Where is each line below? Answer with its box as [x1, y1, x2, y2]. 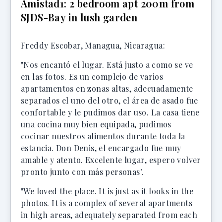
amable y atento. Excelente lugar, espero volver [21, 155, 201, 165]
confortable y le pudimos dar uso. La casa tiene [21, 107, 200, 117]
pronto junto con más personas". [21, 166, 144, 177]
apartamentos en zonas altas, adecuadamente [21, 83, 193, 94]
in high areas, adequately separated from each [21, 210, 197, 220]
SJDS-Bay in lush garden [21, 10, 138, 24]
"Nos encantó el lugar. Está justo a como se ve [21, 59, 193, 70]
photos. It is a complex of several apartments [21, 198, 192, 208]
